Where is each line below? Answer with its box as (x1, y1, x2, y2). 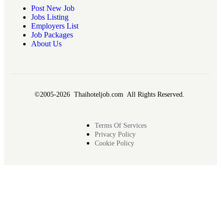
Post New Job (31, 4, 74, 13)
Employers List (31, 22, 78, 31)
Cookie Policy (94, 140, 134, 147)
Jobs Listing (31, 13, 69, 22)
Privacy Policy (94, 131, 136, 139)
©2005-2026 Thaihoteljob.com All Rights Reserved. (35, 91, 186, 99)
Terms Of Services (94, 122, 147, 130)
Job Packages (31, 31, 73, 39)
